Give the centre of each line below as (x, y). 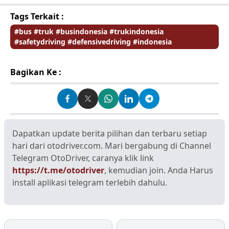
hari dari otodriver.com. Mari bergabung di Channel (112, 145)
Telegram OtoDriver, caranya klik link (83, 158)
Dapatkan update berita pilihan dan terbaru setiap (110, 133)
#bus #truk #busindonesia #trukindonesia (89, 31)
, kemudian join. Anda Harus (159, 170)
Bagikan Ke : (36, 72)
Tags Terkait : (37, 16)
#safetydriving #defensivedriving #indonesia (93, 41)
